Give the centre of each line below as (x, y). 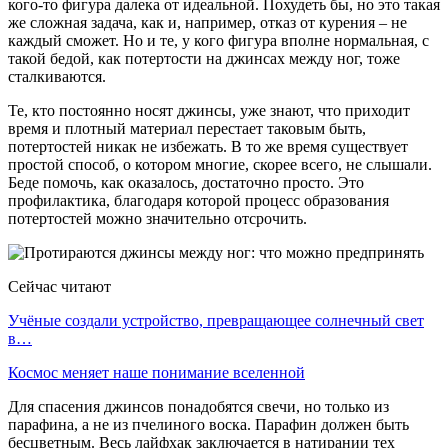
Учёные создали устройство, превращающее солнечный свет (216, 320)
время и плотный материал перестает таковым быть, (187, 128)
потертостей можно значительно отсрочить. (157, 218)
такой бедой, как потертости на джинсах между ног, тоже (204, 58)
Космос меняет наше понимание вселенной (156, 372)
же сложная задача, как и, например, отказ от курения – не (207, 22)
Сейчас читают (59, 286)
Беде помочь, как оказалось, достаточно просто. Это (186, 182)
